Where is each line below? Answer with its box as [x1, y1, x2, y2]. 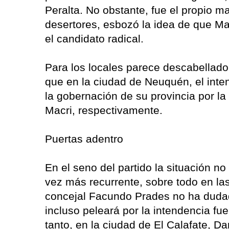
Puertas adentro [45, 132, 123, 145]
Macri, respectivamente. [45, 104, 163, 116]
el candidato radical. [45, 32, 144, 44]
